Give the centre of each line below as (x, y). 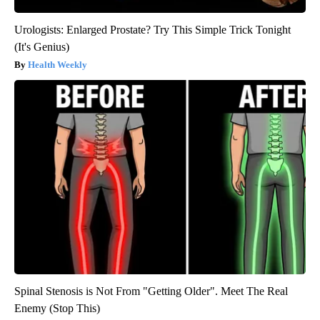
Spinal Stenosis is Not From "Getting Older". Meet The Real (151, 291)
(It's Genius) (42, 46)
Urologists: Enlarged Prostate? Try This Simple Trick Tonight (152, 29)
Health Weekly (57, 64)
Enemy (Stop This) (57, 308)
